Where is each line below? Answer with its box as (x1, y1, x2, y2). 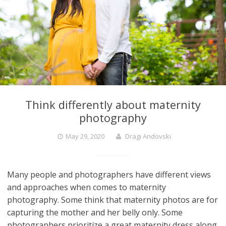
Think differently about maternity (25, 97, 201, 112)
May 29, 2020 (66, 131, 104, 141)
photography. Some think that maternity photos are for (7, 194, 218, 205)
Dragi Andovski (125, 131, 171, 141)
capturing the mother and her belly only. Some (7, 206, 183, 218)
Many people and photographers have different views (7, 168, 211, 180)
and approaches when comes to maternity (7, 181, 166, 193)
